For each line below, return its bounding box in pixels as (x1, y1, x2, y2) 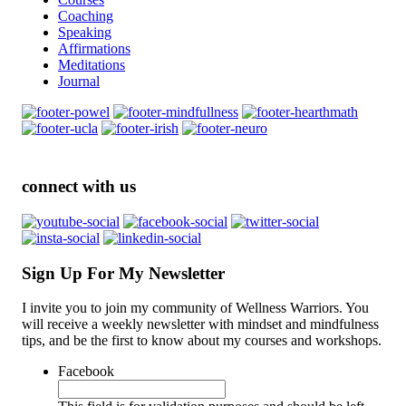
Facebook (58, 363, 114, 380)
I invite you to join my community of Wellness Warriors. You (22, 300, 369, 316)
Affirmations (58, 41, 130, 57)
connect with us (22, 177, 136, 197)
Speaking (58, 24, 111, 41)
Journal (58, 73, 100, 90)
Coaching (58, 8, 113, 24)
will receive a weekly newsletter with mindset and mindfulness (22, 316, 379, 333)
